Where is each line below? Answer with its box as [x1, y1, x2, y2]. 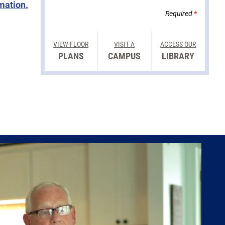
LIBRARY [162, 51, 195, 61]
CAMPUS [107, 51, 141, 61]
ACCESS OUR [160, 40, 196, 49]
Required [165, 9, 194, 18]
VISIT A [114, 40, 135, 49]
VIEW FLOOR [53, 40, 89, 49]
